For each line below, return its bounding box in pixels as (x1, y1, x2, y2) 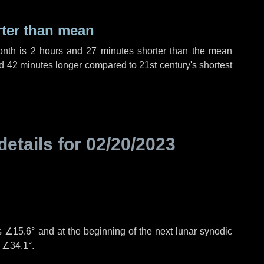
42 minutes (6, 60, 54, 70)
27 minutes (86, 46, 134, 56)
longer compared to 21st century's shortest (53, 60, 233, 70)
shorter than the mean (133, 46, 232, 56)
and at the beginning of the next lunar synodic (35, 226, 233, 236)
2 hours (30, 46, 63, 56)
